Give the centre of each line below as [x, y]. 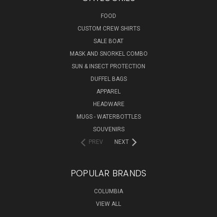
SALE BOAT [108, 41]
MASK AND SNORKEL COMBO [108, 54]
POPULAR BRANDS [108, 173]
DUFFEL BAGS [108, 79]
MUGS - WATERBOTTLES [108, 117]
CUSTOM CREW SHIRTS [108, 29]
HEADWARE [108, 104]
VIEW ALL [108, 204]
